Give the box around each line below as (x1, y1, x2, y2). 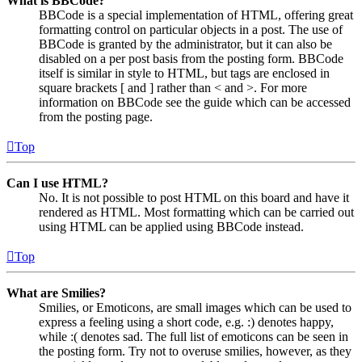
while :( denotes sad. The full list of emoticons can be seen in (39, 329, 348, 343)
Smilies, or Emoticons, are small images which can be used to (39, 300, 351, 314)
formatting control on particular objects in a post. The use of (39, 22, 343, 36)
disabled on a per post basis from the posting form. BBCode (39, 51, 343, 65)
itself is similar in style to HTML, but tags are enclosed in (39, 65, 330, 80)
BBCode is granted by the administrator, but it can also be (39, 36, 332, 51)
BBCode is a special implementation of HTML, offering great (39, 7, 353, 22)
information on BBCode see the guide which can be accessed (39, 95, 351, 109)
